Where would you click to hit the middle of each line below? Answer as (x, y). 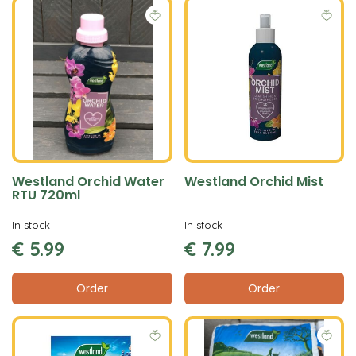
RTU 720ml (46, 195)
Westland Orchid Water (88, 181)
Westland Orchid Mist (253, 181)
